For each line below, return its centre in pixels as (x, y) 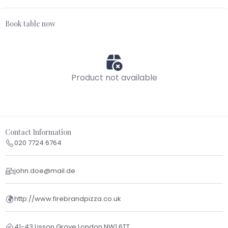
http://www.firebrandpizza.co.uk (68, 198)
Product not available (114, 78)
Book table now (30, 24)
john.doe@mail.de (45, 170)
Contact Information (38, 132)
